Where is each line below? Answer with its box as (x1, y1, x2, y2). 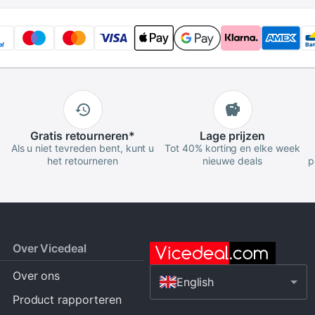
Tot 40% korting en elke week (165, 141, 300, 154)
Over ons (12, 268, 60, 283)
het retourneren (47, 154, 118, 167)
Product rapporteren (12, 292, 122, 307)
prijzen (226, 128, 265, 143)
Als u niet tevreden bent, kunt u (11, 141, 155, 154)
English (176, 274, 214, 289)
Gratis (30, 128, 63, 143)
